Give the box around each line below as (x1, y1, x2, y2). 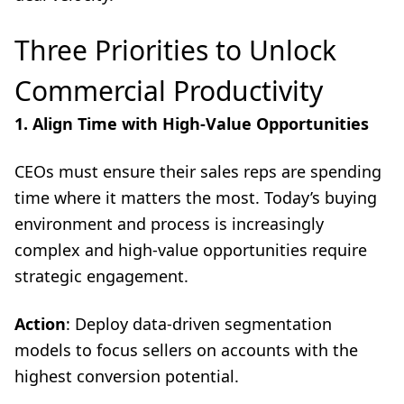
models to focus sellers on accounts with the (14, 338, 358, 361)
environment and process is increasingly (14, 212, 324, 234)
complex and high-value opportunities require (14, 238, 367, 261)
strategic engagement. (14, 264, 188, 287)
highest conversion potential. (14, 364, 239, 387)
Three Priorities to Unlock (14, 31, 336, 69)
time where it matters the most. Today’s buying (14, 186, 377, 208)
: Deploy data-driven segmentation (66, 312, 332, 335)
